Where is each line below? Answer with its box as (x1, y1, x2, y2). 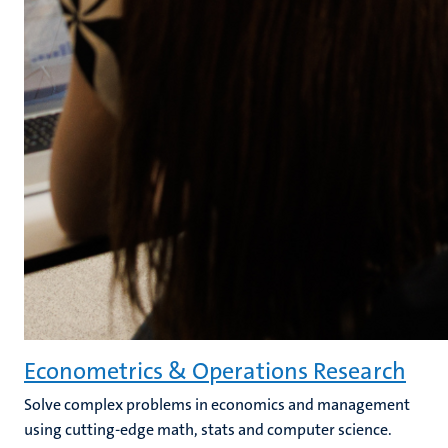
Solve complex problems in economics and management (24, 394, 410, 415)
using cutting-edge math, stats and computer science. (24, 419, 392, 440)
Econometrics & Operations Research (24, 355, 406, 387)
